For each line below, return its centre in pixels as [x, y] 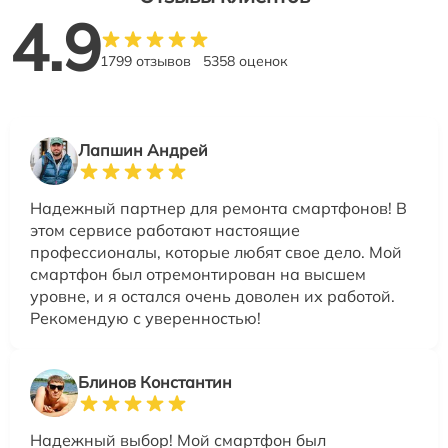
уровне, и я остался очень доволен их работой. [212, 296]
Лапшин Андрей [143, 150]
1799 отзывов [145, 61]
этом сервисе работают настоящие [165, 230]
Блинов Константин [155, 382]
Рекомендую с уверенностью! [145, 318]
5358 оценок [245, 61]
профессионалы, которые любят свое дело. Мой [216, 252]
